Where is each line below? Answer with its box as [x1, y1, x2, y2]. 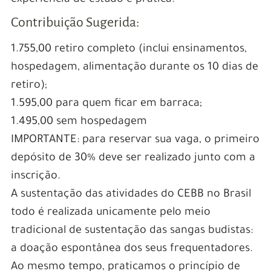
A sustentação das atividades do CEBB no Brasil [10, 188, 251, 201]
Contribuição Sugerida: [10, 15, 140, 30]
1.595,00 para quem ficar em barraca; [10, 97, 202, 110]
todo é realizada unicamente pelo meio [10, 206, 211, 219]
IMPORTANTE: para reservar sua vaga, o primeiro [10, 134, 260, 146]
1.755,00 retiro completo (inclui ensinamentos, [10, 43, 247, 56]
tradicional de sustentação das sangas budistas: [10, 224, 253, 237]
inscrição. [10, 170, 60, 183]
